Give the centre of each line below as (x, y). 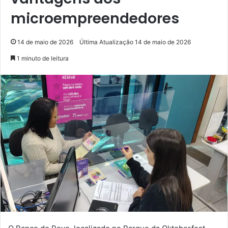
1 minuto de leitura (42, 58)
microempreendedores (95, 18)
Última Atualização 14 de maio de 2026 (135, 42)
